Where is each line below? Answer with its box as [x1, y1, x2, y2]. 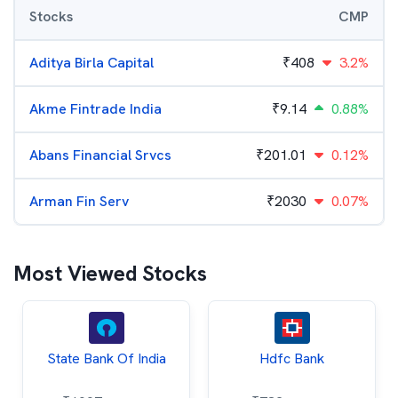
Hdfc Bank [259, 349, 324, 368]
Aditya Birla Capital [29, 53, 154, 72]
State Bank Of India [46, 349, 166, 368]
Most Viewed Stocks [13, 259, 207, 287]
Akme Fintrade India [29, 99, 162, 118]
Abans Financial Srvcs [29, 146, 171, 164]
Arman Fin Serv [29, 192, 129, 211]
